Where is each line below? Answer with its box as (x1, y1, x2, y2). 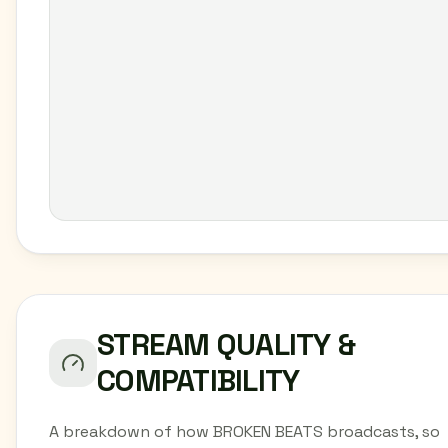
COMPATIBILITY (97, 361, 300, 400)
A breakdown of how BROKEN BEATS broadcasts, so (49, 421, 440, 442)
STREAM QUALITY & (97, 325, 355, 364)
